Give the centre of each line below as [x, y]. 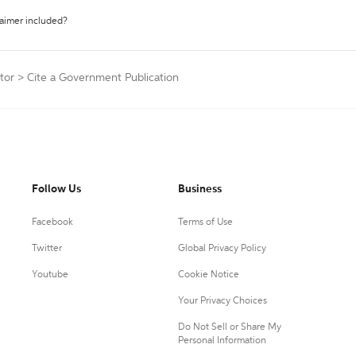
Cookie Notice [208, 275]
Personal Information [222, 341]
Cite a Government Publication [103, 78]
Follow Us [56, 189]
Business [199, 189]
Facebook [52, 222]
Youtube [50, 275]
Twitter [47, 249]
